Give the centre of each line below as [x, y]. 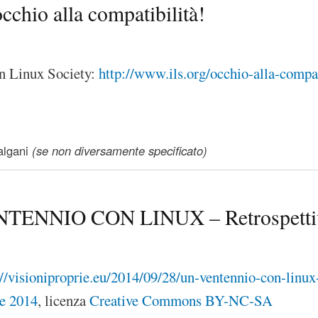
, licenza [64, 301]
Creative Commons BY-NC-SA [181, 301]
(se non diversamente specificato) [120, 151]
